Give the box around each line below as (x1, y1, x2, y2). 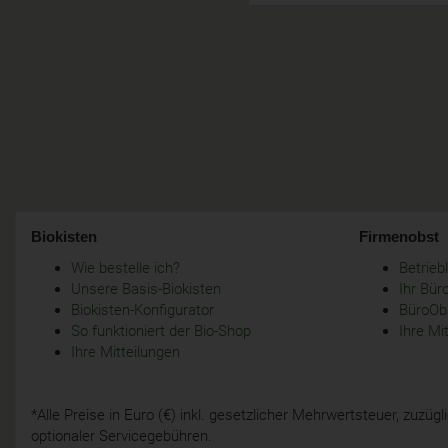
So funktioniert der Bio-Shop (71, 322, 251, 341)
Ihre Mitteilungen (71, 343, 180, 362)
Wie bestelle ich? (71, 259, 180, 278)
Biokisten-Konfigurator (71, 301, 214, 320)
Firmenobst (359, 227, 439, 246)
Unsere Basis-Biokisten (71, 280, 221, 299)
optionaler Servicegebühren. (31, 427, 216, 446)
